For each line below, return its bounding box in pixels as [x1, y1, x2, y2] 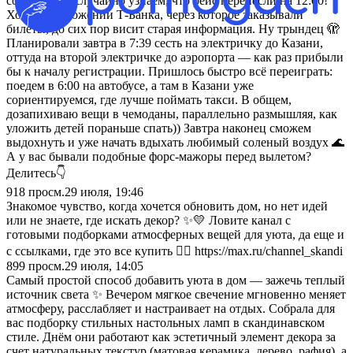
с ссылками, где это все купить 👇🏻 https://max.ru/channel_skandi [6, 243, 343, 258]
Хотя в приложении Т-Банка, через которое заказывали [6, 7, 303, 21]
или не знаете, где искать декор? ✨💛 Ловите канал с [6, 213, 291, 227]
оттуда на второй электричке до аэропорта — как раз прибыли [6, 50, 344, 64]
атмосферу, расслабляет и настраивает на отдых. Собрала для [6, 301, 335, 315]
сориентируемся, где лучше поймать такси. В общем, [6, 92, 292, 106]
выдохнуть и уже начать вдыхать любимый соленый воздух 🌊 [6, 135, 344, 149]
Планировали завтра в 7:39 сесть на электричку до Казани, [6, 35, 323, 50]
